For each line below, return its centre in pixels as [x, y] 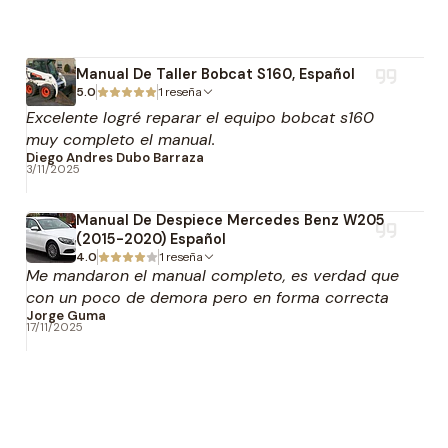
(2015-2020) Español [150, 239]
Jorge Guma [65, 315]
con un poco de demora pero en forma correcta [207, 297]
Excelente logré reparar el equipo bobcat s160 [199, 117]
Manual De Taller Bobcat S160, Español [215, 73]
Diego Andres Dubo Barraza [114, 157]
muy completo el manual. [120, 139]
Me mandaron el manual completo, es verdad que [212, 275]
